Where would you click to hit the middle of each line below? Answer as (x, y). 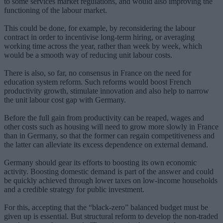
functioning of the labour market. (56, 10)
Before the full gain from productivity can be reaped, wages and (104, 117)
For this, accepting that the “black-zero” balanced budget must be (106, 207)
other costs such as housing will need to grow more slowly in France (111, 126)
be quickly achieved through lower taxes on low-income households (111, 180)
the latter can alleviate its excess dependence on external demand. (107, 144)
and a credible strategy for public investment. (75, 189)
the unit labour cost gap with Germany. (66, 100)
